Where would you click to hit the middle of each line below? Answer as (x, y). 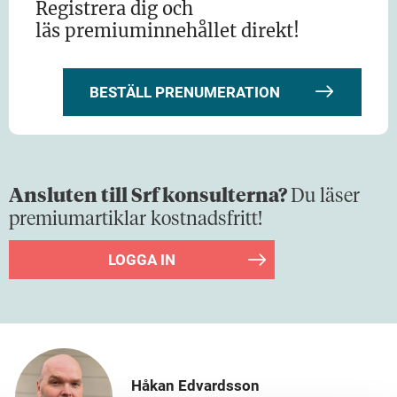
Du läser (325, 196)
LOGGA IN (142, 259)
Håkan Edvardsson (195, 385)
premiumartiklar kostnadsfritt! (140, 219)
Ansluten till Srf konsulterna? (150, 196)
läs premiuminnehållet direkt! (167, 30)
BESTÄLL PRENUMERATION (185, 92)
